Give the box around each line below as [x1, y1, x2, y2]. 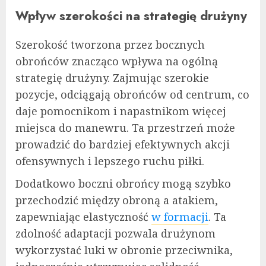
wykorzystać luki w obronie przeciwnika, [15, 242, 233, 257]
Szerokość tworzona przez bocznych [15, 37, 205, 52]
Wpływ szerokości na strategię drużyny [15, 6, 247, 25]
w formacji [151, 209, 208, 224]
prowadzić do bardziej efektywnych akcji [15, 137, 230, 151]
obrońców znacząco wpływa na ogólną [15, 53, 218, 68]
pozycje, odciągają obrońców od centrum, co [15, 87, 249, 102]
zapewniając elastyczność [15, 209, 151, 224]
